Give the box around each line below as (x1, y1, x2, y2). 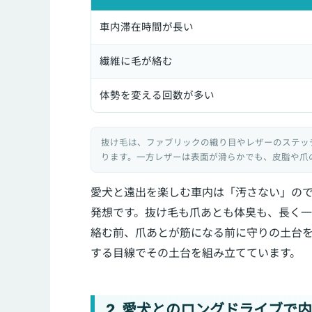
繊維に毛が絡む (100, 55, 173, 68)
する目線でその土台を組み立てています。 (91, 246, 301, 260)
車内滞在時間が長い (100, 21, 194, 33)
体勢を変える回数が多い (100, 89, 214, 102)
